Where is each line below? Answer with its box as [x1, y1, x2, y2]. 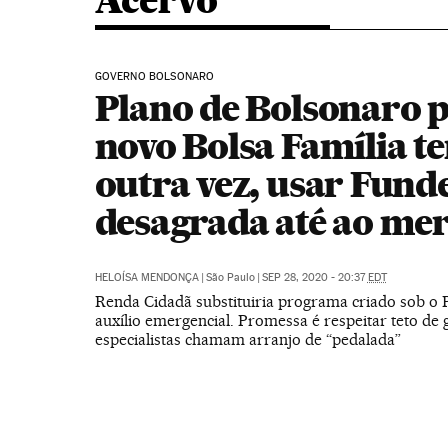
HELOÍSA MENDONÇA [94, 271, 199, 284]
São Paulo [205, 271, 255, 284]
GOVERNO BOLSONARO [94, 70, 215, 83]
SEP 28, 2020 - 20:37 [261, 271, 368, 284]
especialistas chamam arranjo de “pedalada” [94, 330, 401, 349]
